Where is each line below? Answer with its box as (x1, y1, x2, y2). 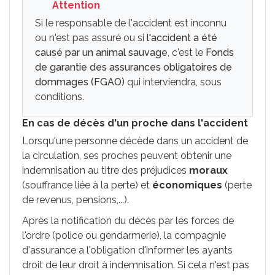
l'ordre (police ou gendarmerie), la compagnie (22, 230, 226, 241)
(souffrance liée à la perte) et (22, 179, 152, 191)
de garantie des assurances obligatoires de (35, 61, 232, 73)
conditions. (35, 91, 84, 103)
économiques (152, 179, 222, 191)
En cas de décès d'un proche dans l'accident (22, 117, 248, 129)
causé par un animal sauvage (35, 47, 168, 58)
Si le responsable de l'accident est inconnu (35, 17, 227, 29)
